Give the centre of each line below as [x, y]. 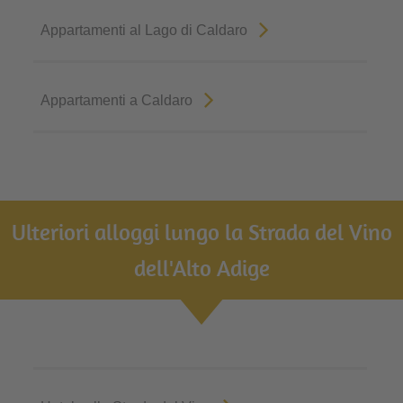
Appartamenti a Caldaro [117, 100]
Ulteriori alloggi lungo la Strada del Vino [201, 231]
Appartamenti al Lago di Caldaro [144, 30]
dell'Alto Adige [201, 267]
